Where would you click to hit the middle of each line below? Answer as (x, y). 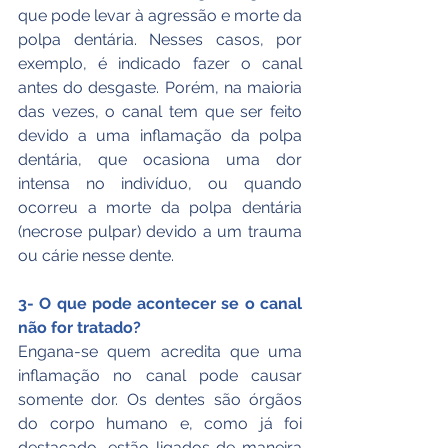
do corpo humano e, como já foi (160, 423)
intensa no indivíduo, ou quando (160, 183)
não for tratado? (79, 327)
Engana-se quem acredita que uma (160, 351)
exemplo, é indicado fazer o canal (160, 63)
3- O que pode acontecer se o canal (160, 303)
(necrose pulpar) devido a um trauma (160, 231)
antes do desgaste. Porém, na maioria (160, 87)
